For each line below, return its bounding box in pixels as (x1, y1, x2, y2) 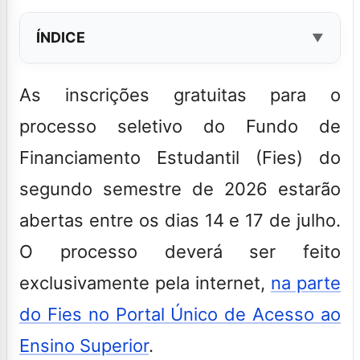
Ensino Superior (19, 334, 149, 356)
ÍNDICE (36, 28, 85, 46)
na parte (271, 272, 341, 293)
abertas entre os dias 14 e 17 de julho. (19, 209, 341, 231)
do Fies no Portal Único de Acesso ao (19, 303, 341, 325)
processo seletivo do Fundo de (19, 115, 341, 137)
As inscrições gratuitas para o (19, 84, 341, 105)
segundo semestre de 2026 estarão (19, 178, 341, 199)
